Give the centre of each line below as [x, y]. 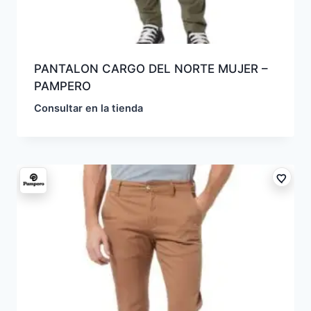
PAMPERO [62, 86]
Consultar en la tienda [88, 109]
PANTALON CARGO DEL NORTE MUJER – [151, 69]
